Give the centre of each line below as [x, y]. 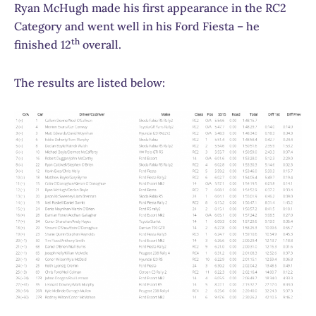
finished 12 [43, 45]
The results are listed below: [90, 83]
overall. [101, 45]
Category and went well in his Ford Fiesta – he [137, 26]
